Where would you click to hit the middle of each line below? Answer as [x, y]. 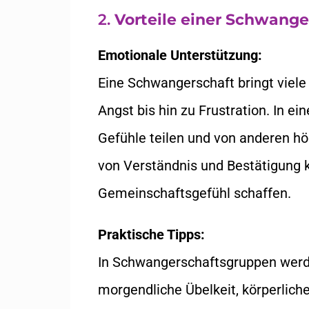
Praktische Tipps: [151, 235]
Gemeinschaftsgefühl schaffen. [195, 193]
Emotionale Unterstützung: [180, 55]
